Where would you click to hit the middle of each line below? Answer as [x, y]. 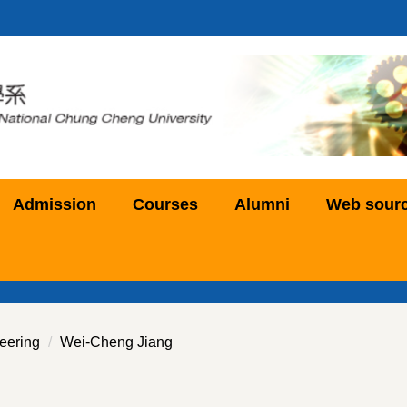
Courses [165, 204]
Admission [55, 204]
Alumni [262, 204]
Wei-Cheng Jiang [116, 342]
